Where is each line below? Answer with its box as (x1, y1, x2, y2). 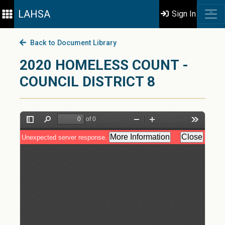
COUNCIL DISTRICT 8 (20, 73, 155, 90)
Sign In (170, 9, 196, 19)
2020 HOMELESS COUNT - (20, 57, 188, 73)
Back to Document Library (26, 39, 117, 47)
